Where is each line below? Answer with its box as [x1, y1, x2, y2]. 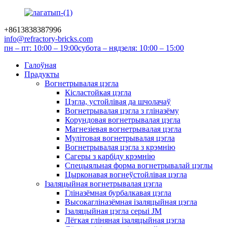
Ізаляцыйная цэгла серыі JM [65, 207, 162, 215]
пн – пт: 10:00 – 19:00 [4, 44, 78, 52]
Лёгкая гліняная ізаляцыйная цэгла [65, 216, 185, 224]
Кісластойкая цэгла [65, 88, 131, 97]
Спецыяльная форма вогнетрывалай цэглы [65, 161, 213, 170]
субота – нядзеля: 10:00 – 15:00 [78, 44, 184, 52]
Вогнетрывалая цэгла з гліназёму [65, 106, 179, 115]
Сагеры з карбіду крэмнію [65, 152, 155, 161]
